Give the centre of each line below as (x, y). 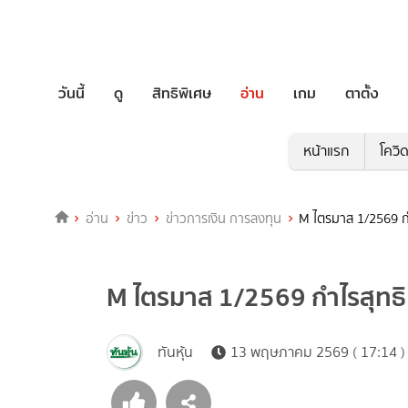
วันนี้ (71, 93)
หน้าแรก (326, 151)
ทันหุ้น (175, 352)
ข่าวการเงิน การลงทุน (223, 219)
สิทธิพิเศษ (182, 93)
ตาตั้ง (362, 93)
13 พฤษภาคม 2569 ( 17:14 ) (318, 352)
